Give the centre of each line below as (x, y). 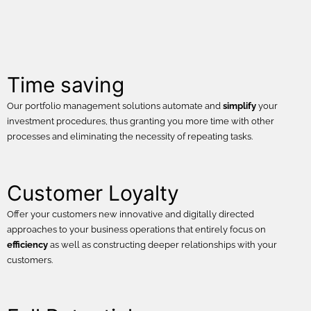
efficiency (27, 245)
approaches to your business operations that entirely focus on (136, 230)
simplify (239, 106)
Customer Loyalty (93, 193)
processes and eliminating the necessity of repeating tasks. (130, 137)
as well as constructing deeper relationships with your (162, 245)
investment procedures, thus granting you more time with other (141, 121)
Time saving (66, 85)
